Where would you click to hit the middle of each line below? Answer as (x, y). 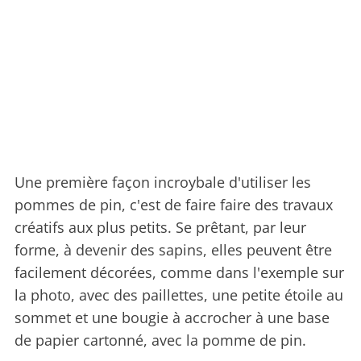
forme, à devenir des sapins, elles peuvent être (173, 250)
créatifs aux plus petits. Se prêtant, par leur (160, 228)
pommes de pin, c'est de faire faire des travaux (174, 205)
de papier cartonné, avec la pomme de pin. (160, 340)
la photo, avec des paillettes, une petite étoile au (179, 295)
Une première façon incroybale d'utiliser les (163, 183)
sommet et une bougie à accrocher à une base (172, 318)
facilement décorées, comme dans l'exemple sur (179, 273)
